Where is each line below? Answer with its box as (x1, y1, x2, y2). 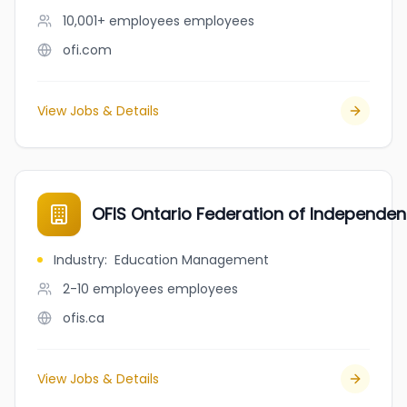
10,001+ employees (63, 12, 180, 30)
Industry (54, 251, 104, 269)
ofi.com (63, 41, 112, 59)
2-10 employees (63, 280, 164, 298)
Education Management (114, 251, 269, 269)
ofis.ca (63, 309, 104, 327)
